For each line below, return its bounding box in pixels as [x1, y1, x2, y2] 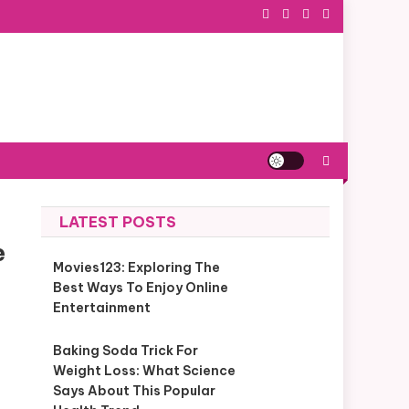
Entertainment [52, 299, 151, 316]
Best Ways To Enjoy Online [52, 279, 228, 296]
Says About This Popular [52, 383, 215, 399]
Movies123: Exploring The [52, 259, 220, 276]
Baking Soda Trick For [52, 342, 198, 359]
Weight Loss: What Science [52, 362, 236, 379]
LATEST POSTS [59, 213, 177, 231]
